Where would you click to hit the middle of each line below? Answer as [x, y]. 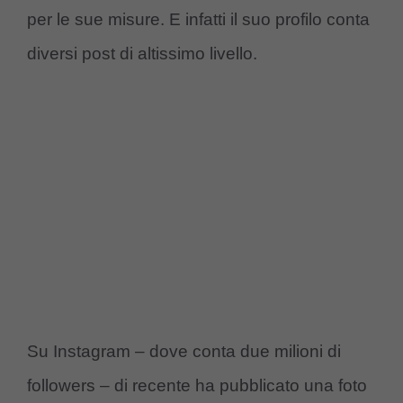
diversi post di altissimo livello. [142, 53]
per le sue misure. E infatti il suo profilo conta [198, 19]
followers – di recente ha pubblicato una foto [197, 386]
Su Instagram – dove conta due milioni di [184, 352]
